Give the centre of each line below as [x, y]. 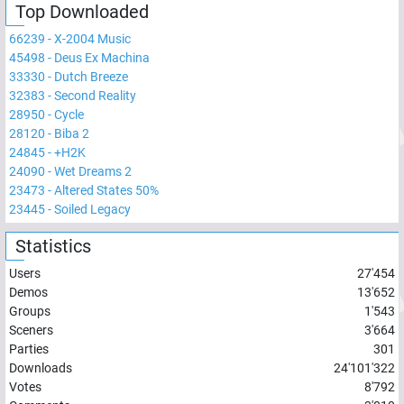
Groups [30, 311]
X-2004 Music [92, 38]
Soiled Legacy [92, 209]
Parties [29, 349]
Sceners [31, 330]
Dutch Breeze [91, 76]
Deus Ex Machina [102, 57]
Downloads [41, 367]
